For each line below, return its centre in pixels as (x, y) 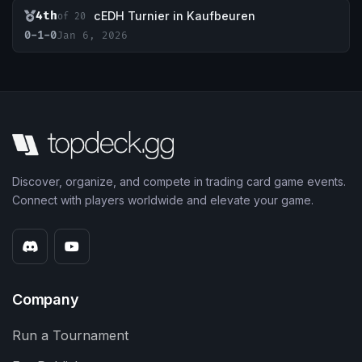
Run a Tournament (70, 336)
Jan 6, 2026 (92, 36)
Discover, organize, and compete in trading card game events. (179, 182)
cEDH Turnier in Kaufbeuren (175, 16)
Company (46, 300)
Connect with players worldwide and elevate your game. (163, 200)
